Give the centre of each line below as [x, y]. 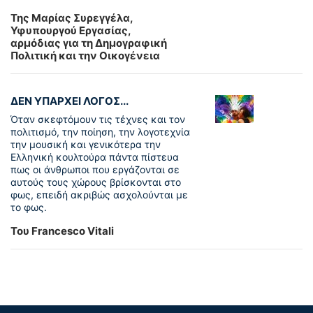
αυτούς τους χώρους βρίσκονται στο [96, 182]
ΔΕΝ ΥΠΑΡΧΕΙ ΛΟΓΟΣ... [70, 101]
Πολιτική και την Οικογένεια [85, 56]
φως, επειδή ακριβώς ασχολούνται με [99, 195]
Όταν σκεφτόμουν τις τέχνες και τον [98, 119]
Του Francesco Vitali [62, 231]
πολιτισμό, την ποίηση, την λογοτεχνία [100, 132]
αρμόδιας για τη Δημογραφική [89, 43]
